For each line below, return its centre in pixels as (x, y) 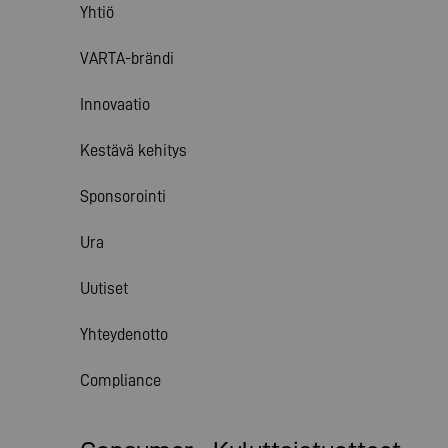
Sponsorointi (123, 196)
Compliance (120, 380)
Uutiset (104, 288)
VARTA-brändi (127, 58)
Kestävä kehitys (133, 150)
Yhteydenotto (124, 334)
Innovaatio (115, 104)
